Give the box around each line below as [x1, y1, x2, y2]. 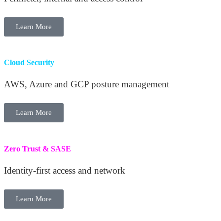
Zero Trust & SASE [4, 144, 71, 153]
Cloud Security [4, 58, 54, 68]
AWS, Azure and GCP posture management [4, 79, 169, 90]
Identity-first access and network [4, 165, 125, 176]
